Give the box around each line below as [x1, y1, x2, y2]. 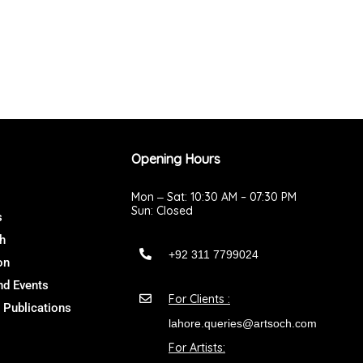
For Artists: [168, 340, 225, 356]
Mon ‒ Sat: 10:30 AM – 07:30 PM [131, 190, 297, 205]
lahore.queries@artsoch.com [168, 317, 317, 331]
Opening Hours [131, 151, 220, 168]
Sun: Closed [131, 203, 193, 219]
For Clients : [168, 292, 230, 307]
